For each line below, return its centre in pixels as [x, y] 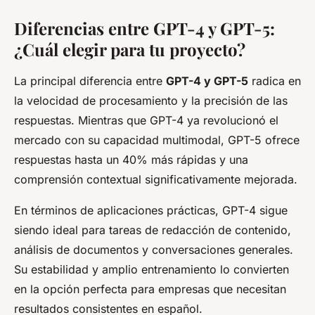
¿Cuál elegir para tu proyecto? [130, 49]
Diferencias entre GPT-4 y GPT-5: [144, 28]
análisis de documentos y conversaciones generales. [154, 249]
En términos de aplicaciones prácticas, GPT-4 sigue [151, 210]
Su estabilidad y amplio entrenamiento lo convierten [152, 269]
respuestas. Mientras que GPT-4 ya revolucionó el [146, 120]
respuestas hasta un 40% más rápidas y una [131, 159]
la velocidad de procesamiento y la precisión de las [151, 100]
